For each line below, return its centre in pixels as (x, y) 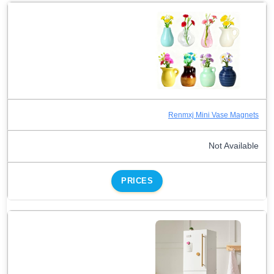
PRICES (137, 180)
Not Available (234, 146)
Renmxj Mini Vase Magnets (213, 115)
